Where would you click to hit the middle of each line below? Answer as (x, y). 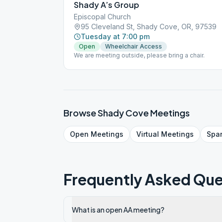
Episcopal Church (102, 17)
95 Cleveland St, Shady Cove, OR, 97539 (149, 27)
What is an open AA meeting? (118, 210)
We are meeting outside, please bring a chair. (139, 55)
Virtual (148, 134)
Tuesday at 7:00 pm (115, 36)
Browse (81, 113)
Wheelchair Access (134, 46)
